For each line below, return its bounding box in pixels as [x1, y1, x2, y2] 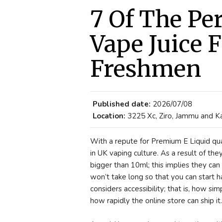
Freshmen [90, 55, 201, 83]
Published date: [93, 99, 151, 109]
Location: [93, 111, 125, 121]
